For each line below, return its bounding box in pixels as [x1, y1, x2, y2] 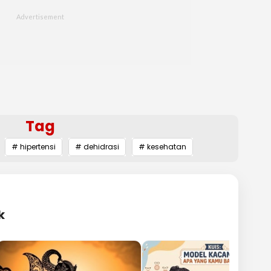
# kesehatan [139, 142, 186, 152]
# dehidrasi [75, 142, 119, 152]
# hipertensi [11, 142, 56, 152]
